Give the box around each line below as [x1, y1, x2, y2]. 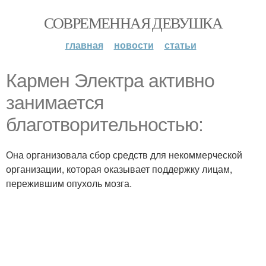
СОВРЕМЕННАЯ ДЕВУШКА [43, 12, 223, 33]
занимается [6, 92, 103, 113]
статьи [164, 38, 197, 52]
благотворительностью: [6, 114, 203, 135]
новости [113, 38, 154, 52]
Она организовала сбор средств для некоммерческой [6, 148, 242, 161]
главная [65, 38, 103, 52]
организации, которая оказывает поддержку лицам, [6, 162, 232, 176]
